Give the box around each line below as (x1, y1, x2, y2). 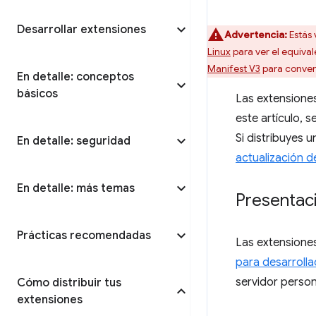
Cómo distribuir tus (17, 276, 121, 290)
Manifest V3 (207, 62, 260, 75)
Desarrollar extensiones (17, 23, 146, 37)
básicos (17, 87, 58, 101)
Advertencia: (224, 28, 287, 41)
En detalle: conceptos (17, 70, 134, 84)
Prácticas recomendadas (17, 229, 151, 243)
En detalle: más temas (17, 181, 135, 195)
